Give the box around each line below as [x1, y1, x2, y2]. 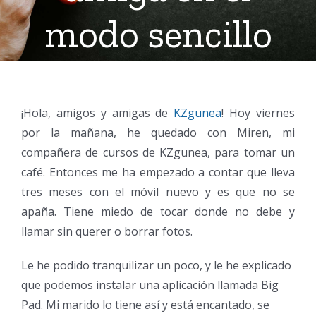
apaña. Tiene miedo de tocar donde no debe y [21, 204, 295, 219]
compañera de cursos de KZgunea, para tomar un [21, 145, 295, 160]
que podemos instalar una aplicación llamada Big [21, 277, 279, 293]
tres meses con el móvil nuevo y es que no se [21, 184, 295, 200]
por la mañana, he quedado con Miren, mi [21, 125, 295, 140]
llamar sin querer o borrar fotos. [21, 224, 193, 239]
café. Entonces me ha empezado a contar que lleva [21, 164, 295, 180]
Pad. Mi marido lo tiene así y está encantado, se [21, 297, 269, 312]
